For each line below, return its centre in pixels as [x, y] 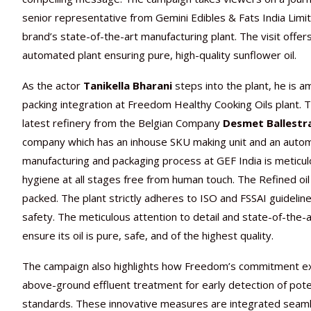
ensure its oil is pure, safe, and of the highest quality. [148, 235]
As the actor [53, 85]
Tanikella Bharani [128, 85]
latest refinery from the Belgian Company [123, 123]
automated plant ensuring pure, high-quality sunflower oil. [159, 54]
